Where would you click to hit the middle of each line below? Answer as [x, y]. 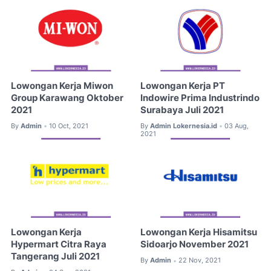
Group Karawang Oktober [67, 98]
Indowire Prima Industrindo [200, 98]
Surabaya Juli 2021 [182, 110]
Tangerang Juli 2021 [55, 257]
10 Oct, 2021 [69, 126]
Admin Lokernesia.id [184, 126]
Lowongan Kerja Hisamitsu [199, 233]
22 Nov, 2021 [200, 260]
